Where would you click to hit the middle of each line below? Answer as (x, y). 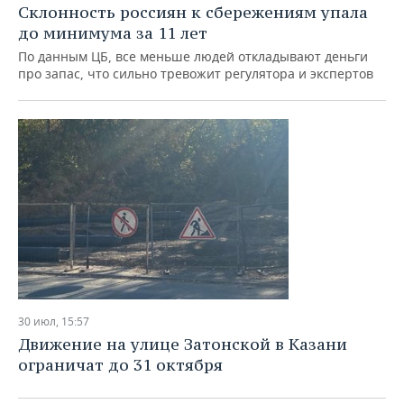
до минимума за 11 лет (113, 33)
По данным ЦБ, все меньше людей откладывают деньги (193, 56)
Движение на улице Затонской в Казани (183, 344)
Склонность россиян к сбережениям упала (193, 12)
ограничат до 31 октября (120, 365)
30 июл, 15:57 (54, 321)
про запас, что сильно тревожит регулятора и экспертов (196, 73)
